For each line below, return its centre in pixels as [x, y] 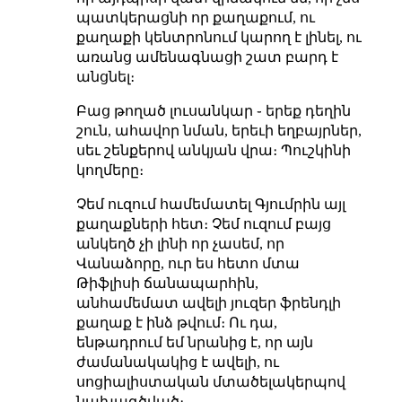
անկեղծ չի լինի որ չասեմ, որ [180, 243]
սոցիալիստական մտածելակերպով [210, 381]
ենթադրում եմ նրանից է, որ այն [194, 342]
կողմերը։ [109, 170]
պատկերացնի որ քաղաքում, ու [195, 17]
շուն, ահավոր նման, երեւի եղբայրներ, [218, 130]
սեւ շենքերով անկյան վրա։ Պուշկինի [213, 150]
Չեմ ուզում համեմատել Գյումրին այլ [210, 204]
